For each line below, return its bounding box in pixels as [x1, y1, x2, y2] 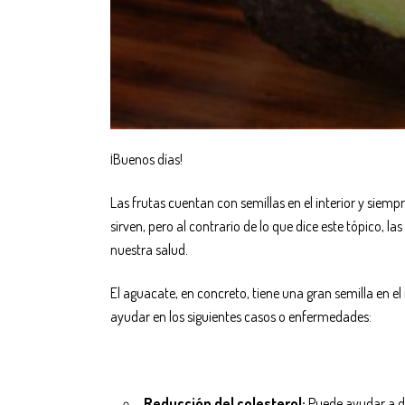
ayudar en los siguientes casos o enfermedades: [110, 307, 372, 326]
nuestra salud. [110, 240, 188, 259]
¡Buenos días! [110, 150, 183, 169]
